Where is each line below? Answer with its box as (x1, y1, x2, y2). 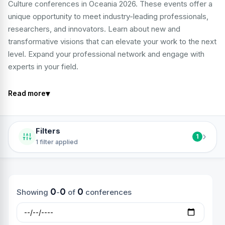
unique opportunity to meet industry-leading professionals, (8, 12, 208, 21)
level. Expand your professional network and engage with (8, 49, 204, 59)
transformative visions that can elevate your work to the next (8, 37, 216, 46)
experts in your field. (8, 62, 78, 71)
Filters (36, 126, 60, 136)
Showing (17, 187, 50, 197)
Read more (8, 89, 46, 97)
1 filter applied (36, 138, 78, 146)
